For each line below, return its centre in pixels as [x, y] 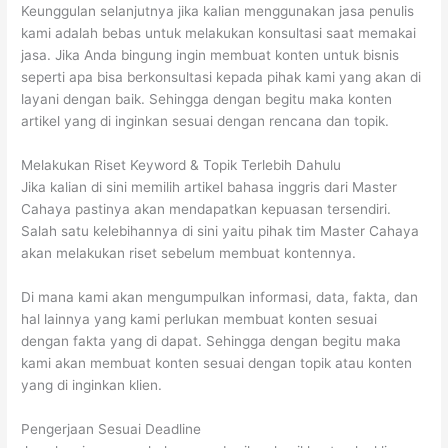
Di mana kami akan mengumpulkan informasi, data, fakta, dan [220, 296]
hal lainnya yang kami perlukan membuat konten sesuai [199, 318]
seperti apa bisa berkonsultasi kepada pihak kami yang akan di [221, 76]
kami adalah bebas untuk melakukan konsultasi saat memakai [219, 32]
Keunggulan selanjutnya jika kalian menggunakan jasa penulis [218, 10]
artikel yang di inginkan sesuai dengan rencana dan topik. [205, 120]
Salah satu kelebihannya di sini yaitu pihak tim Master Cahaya [220, 230]
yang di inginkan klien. [92, 384]
